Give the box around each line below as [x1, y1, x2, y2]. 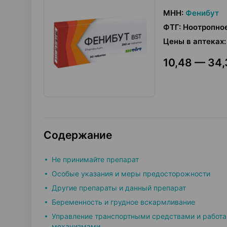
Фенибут [185, 8, 219, 18]
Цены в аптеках [163, 36, 224, 46]
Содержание [44, 129, 112, 141]
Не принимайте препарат [52, 155, 139, 164]
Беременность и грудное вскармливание [52, 198, 195, 206]
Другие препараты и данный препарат [52, 183, 186, 192]
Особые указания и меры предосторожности [52, 169, 210, 178]
